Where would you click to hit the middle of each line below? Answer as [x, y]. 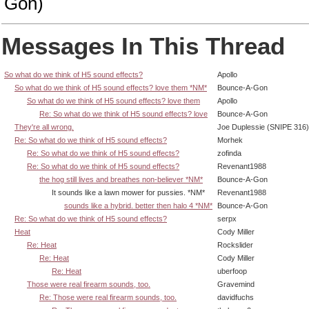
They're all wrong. [44, 127]
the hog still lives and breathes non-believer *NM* [121, 180]
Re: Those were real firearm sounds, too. [108, 298]
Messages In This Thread [143, 46]
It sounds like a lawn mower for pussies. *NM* [104, 193]
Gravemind [236, 285]
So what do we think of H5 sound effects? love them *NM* [111, 88]
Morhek [230, 140]
